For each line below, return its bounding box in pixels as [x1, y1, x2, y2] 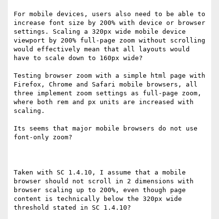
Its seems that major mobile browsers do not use [14, 125, 197, 132]
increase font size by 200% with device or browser [14, 19, 205, 27]
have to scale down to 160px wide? [14, 54, 143, 62]
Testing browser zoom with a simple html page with [14, 72, 205, 80]
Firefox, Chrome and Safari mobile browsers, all [14, 81, 197, 88]
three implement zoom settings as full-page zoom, [14, 89, 201, 97]
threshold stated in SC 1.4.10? [14, 204, 131, 212]
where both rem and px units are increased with [14, 98, 194, 106]
